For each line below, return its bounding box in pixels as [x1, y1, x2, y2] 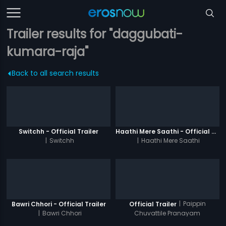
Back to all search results [12, 68, 99, 78]
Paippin [183, 199, 206, 208]
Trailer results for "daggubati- [7, 26, 183, 42]
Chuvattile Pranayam [134, 208, 201, 217]
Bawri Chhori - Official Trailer [11, 199, 106, 208]
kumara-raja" [7, 43, 89, 60]
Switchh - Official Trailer [19, 127, 99, 136]
